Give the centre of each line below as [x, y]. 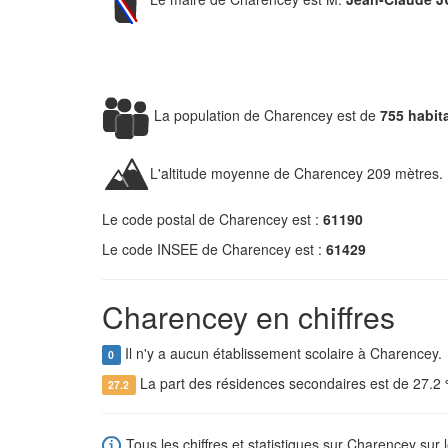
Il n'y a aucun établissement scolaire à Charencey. [281, 353]
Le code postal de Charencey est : [212, 219]
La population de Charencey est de [265, 114]
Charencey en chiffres [248, 316]
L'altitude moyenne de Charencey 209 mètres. [296, 172]
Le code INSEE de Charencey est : [214, 249]
